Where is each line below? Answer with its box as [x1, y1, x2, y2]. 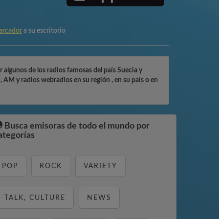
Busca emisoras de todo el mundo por [2, 122, 150, 131]
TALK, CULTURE [4, 195, 66, 201]
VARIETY [84, 163, 117, 170]
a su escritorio [23, 27, 66, 34]
